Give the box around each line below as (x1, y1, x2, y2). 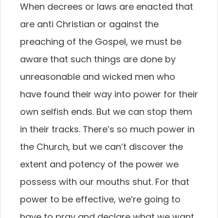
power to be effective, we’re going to (20, 193, 181, 205)
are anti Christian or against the (20, 18, 159, 30)
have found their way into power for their (20, 88, 198, 100)
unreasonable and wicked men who (20, 71, 175, 83)
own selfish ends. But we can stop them (20, 106, 192, 118)
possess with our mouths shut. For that (20, 176, 189, 188)
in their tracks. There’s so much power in (20, 123, 195, 135)
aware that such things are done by (20, 53, 176, 65)
